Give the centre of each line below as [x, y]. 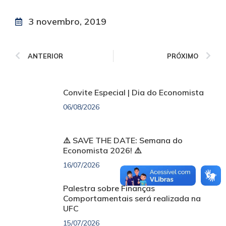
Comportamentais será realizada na [132, 199]
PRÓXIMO [183, 56]
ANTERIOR [45, 56]
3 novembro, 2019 [67, 22]
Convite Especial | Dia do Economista [133, 93]
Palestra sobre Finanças [109, 188]
